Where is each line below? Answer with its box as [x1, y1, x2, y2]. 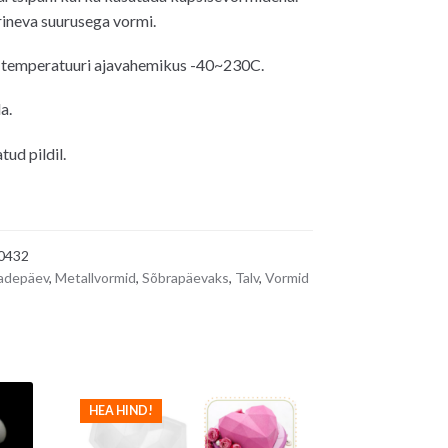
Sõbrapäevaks [141, 268, 229, 286]
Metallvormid [54, 268, 136, 286]
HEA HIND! [88, 403, 153, 419]
